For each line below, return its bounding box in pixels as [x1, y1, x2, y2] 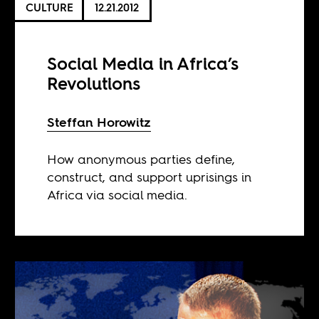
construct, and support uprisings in [47, 167, 252, 186]
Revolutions [47, 71, 141, 95]
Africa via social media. [47, 185, 188, 204]
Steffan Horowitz [47, 113, 152, 131]
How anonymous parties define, [47, 150, 236, 168]
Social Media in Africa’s [47, 51, 239, 75]
